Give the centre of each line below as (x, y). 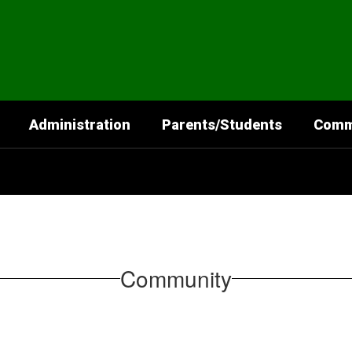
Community (176, 278)
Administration (80, 124)
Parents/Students (222, 124)
